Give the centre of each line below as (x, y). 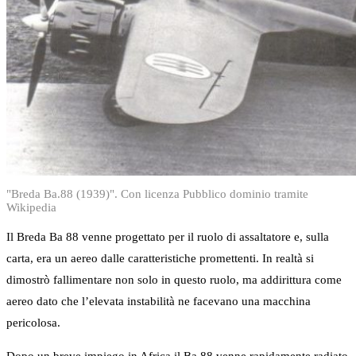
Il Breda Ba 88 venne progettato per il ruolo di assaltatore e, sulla (168, 237)
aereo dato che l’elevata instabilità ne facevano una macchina (159, 302)
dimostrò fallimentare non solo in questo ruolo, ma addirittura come (174, 280)
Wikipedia (31, 208)
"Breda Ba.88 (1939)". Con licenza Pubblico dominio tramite (157, 194)
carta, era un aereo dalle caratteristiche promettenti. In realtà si (160, 259)
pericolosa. (33, 323)
